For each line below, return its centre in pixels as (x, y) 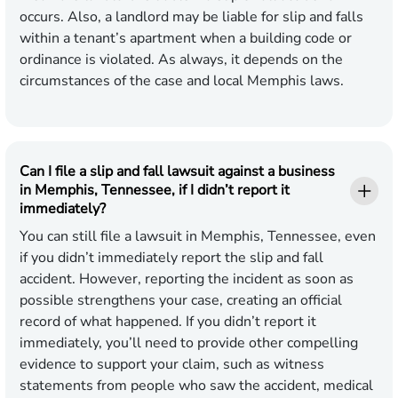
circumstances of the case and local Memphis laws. (182, 81)
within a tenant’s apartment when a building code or (186, 39)
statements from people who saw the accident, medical (196, 386)
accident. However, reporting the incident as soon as (187, 279)
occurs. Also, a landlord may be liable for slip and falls (191, 17)
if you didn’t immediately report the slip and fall (171, 258)
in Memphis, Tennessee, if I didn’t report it (155, 191)
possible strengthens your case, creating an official (181, 301)
